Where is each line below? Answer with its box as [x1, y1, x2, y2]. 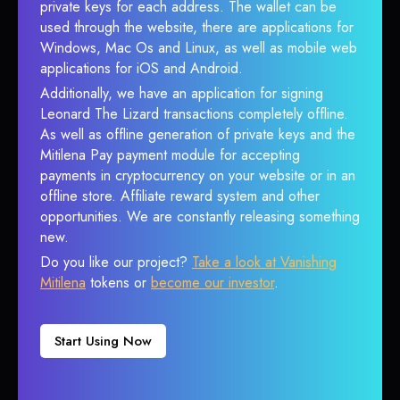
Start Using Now [54, 331, 152, 351]
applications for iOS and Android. [40, 58, 243, 79]
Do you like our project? [40, 252, 192, 272]
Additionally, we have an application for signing [40, 83, 323, 104]
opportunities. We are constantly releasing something [40, 206, 360, 227]
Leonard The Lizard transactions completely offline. [40, 104, 348, 124]
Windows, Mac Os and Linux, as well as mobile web [40, 37, 357, 58]
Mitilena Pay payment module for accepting [40, 145, 300, 165]
